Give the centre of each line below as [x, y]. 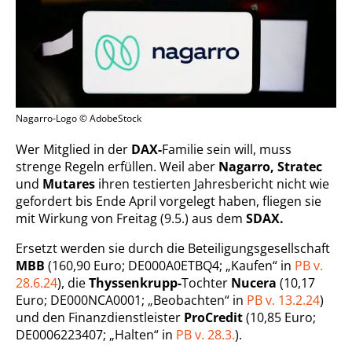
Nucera [254, 282]
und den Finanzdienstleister [100, 317]
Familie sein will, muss [227, 149]
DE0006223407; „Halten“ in [96, 334]
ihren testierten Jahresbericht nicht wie [212, 183]
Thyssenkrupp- [135, 282]
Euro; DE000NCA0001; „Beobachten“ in [131, 300]
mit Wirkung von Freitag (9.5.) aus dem [131, 218]
